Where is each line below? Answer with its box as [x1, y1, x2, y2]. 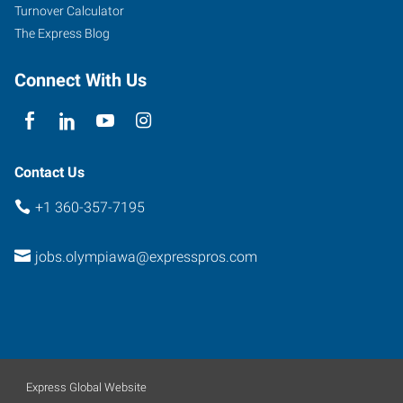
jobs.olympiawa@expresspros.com [34, 247, 257, 265]
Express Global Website [26, 381, 147, 394]
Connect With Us [14, 69, 147, 91]
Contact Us [14, 164, 85, 181]
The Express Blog [14, 26, 110, 40]
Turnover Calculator [14, 4, 124, 18]
